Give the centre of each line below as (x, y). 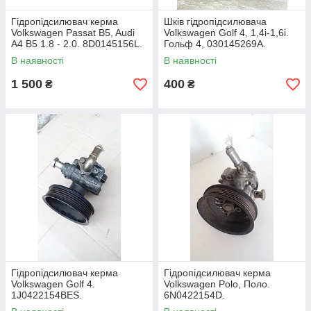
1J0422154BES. (47, 295)
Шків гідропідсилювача (215, 22)
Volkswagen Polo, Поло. (217, 284)
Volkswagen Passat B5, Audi (73, 33)
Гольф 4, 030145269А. (215, 44)
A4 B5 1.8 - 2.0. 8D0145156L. (77, 44)
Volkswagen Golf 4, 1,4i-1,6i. (226, 33)
